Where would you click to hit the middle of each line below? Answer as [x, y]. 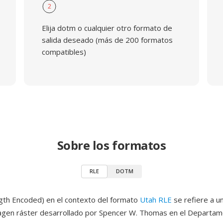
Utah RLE [156, 200]
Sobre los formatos [111, 145]
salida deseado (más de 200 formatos [107, 40]
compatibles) [64, 52]
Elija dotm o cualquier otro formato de [107, 28]
